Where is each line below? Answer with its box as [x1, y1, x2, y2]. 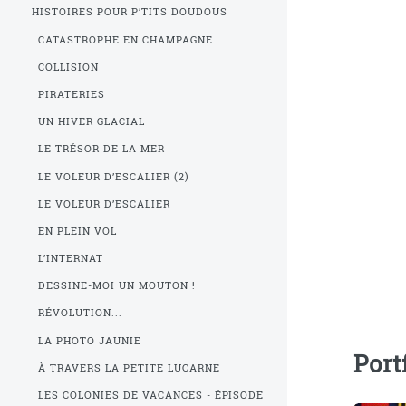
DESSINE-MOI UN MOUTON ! [37, 279, 196, 293]
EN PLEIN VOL [37, 224, 117, 237]
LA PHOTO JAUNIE [37, 333, 141, 347]
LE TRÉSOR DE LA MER [37, 142, 165, 156]
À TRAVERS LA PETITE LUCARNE [37, 361, 220, 374]
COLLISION [37, 60, 99, 73]
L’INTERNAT [37, 252, 103, 266]
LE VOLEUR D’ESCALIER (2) [37, 169, 189, 183]
